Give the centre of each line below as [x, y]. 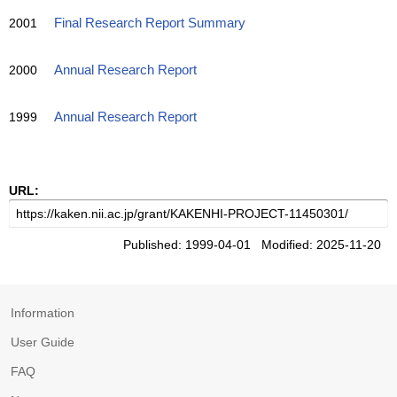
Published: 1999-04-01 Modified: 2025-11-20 [256, 245]
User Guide [43, 342]
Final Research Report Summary [150, 23]
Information [43, 313]
